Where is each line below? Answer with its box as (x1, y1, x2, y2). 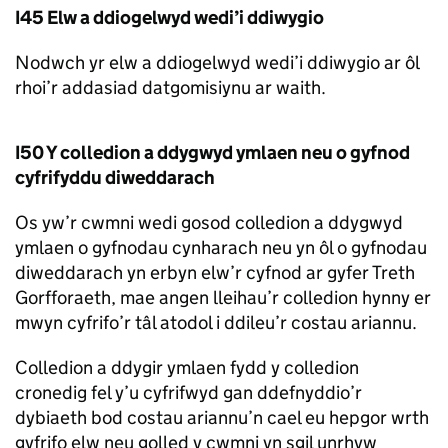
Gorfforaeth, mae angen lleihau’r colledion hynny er (15, 286, 431, 309)
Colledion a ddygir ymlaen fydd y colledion (15, 356, 359, 379)
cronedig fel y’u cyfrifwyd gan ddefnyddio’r (15, 381, 362, 404)
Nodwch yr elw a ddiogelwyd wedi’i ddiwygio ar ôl (15, 51, 419, 74)
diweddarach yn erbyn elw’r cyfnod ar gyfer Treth (15, 261, 415, 284)
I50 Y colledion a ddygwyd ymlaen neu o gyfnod (15, 141, 410, 164)
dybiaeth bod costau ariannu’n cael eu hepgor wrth (15, 406, 429, 429)
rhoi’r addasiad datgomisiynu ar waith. (15, 76, 326, 99)
